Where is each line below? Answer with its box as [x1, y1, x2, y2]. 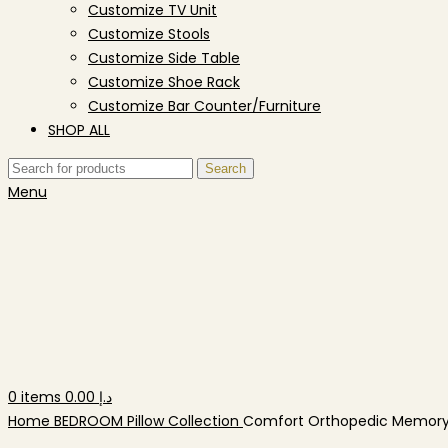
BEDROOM [54, 411, 127, 431]
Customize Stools [88, 24, 210, 44]
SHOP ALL [48, 120, 110, 140]
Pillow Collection [127, 411, 243, 431]
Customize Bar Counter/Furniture [88, 96, 321, 116]
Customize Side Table [88, 48, 240, 68]
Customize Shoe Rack [88, 72, 240, 92]
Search [205, 161, 246, 176]
